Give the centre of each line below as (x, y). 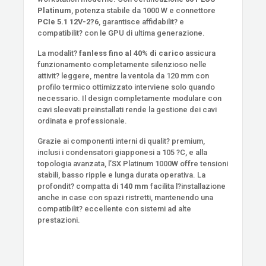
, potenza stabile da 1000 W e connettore (144, 10)
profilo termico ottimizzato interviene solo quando (126, 87)
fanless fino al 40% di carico (132, 53)
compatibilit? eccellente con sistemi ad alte (115, 208)
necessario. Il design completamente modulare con (130, 98)
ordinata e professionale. (83, 121)
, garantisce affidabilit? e (142, 21)
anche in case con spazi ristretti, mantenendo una (126, 197)
